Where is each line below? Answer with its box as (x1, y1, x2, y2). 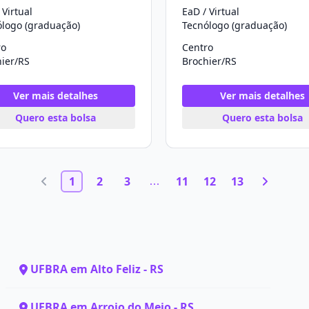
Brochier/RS (182, 54, 237, 68)
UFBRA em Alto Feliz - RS (30, 261, 163, 277)
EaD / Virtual (182, 5, 239, 18)
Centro (182, 41, 213, 54)
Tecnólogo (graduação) (182, 19, 287, 32)
